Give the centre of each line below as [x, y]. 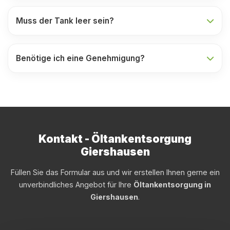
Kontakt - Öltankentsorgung [115, 139]
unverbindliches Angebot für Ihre [76, 185]
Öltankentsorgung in [172, 185]
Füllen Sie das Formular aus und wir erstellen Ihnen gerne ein [115, 172]
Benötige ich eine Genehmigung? [80, 58]
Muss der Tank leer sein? [65, 21]
